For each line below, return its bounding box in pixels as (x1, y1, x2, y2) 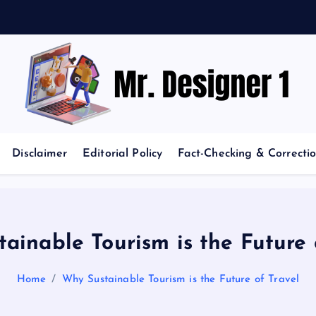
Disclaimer (12, 148, 67, 159)
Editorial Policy (82, 148, 163, 159)
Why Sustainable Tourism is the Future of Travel (61, 274, 300, 285)
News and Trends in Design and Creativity (47, 79, 269, 90)
